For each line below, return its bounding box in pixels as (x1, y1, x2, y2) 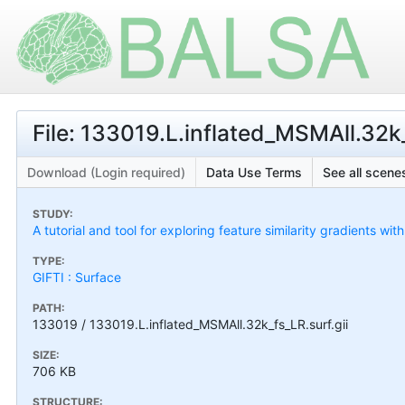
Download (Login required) (27, 164, 185, 180)
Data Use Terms (206, 164, 302, 180)
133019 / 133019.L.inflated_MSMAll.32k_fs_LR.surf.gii (33, 316, 348, 332)
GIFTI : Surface (33, 268, 121, 285)
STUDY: (33, 206, 73, 221)
